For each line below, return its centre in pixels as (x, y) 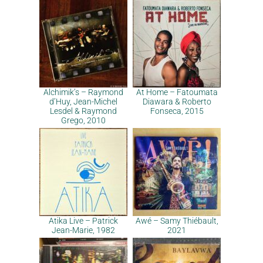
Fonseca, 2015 (177, 111)
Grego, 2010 (83, 120)
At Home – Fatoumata (177, 92)
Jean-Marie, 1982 (83, 230)
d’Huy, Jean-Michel (83, 102)
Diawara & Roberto (177, 102)
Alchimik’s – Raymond (83, 92)
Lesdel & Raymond (83, 111)
